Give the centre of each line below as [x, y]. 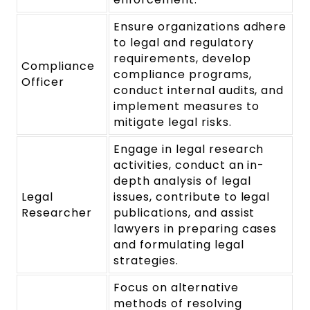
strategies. [146, 260]
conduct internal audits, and [199, 90]
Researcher [57, 212]
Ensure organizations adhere [200, 26]
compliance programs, [183, 74]
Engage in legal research [189, 149]
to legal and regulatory [184, 42]
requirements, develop [182, 58]
